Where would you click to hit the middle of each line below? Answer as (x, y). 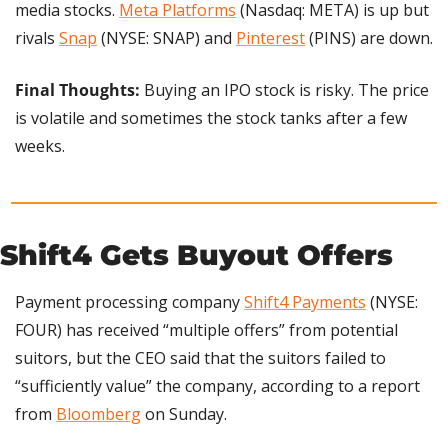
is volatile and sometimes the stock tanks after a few (211, 117)
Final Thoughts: (77, 89)
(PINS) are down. (369, 37)
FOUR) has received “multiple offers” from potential (206, 329)
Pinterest (270, 37)
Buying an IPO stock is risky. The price (284, 89)
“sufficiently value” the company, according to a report (217, 385)
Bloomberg (98, 413)
